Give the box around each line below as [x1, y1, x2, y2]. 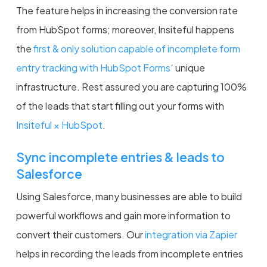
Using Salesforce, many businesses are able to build [15, 190, 242, 203]
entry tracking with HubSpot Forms [15, 61, 170, 74]
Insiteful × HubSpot [15, 118, 103, 131]
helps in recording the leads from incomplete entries [15, 247, 243, 260]
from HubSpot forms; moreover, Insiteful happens [15, 23, 234, 36]
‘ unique [170, 61, 205, 74]
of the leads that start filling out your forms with [15, 99, 224, 112]
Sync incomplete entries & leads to [15, 148, 225, 165]
